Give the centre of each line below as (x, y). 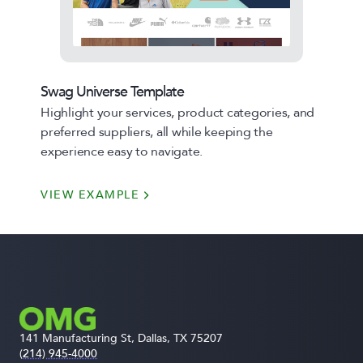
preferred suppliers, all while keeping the (157, 132)
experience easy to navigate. (122, 152)
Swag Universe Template (112, 92)
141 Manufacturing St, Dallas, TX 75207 (124, 339)
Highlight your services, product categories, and (177, 113)
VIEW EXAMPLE (90, 195)
